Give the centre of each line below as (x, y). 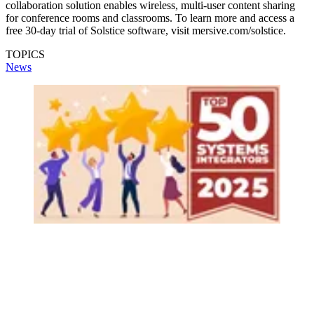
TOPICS (25, 54)
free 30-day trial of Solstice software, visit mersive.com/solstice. (146, 30)
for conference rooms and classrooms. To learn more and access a (150, 18)
